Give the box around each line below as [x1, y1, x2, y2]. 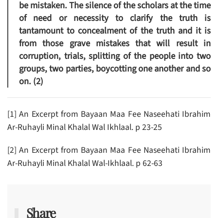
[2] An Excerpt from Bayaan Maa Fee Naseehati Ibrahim [7, 144, 211, 157]
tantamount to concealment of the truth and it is [19, 24, 211, 37]
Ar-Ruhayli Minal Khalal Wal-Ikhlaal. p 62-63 [7, 157, 163, 170]
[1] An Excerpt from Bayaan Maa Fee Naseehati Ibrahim [7, 108, 211, 121]
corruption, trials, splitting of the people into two [19, 50, 211, 63]
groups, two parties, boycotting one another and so [19, 62, 211, 75]
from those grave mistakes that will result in [19, 37, 211, 50]
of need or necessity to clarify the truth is [19, 12, 211, 25]
